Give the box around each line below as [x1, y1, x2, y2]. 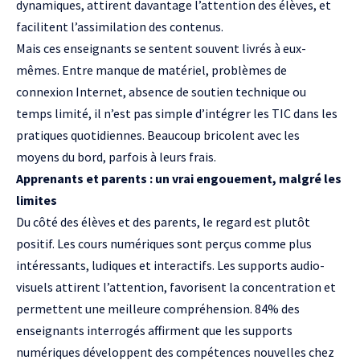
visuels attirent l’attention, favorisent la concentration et [16, 279, 336, 295]
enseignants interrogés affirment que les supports [16, 322, 292, 338]
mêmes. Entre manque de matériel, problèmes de [16, 62, 287, 78]
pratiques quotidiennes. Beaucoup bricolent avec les [16, 127, 300, 143]
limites [16, 192, 57, 208]
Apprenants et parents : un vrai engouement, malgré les [16, 170, 342, 186]
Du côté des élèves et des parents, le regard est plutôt [16, 214, 310, 230]
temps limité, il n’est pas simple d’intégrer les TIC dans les [16, 105, 337, 121]
